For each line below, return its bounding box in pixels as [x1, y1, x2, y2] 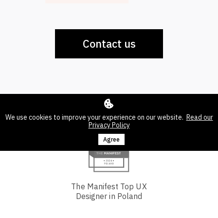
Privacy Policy [88, 121, 130, 130]
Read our [186, 113, 213, 122]
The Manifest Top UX [71, 182, 147, 192]
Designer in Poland [75, 191, 143, 201]
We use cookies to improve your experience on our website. [5, 113, 186, 122]
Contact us [82, 36, 136, 51]
